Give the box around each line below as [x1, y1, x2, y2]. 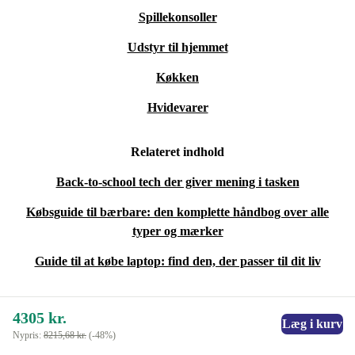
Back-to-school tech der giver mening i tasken [55, 175, 300, 189]
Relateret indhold [131, 145, 224, 159]
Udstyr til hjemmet [127, 40, 228, 55]
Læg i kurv [282, 317, 342, 331]
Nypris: [13, 330, 44, 342]
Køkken [156, 71, 199, 85]
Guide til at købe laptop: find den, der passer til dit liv [34, 254, 321, 269]
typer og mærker [132, 224, 223, 239]
